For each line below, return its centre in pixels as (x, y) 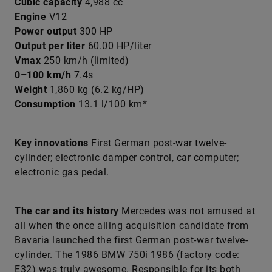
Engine (30, 17)
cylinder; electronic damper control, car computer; (127, 158)
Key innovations (53, 143)
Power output (47, 31)
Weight (31, 90)
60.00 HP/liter (118, 46)
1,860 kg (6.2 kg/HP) (96, 90)
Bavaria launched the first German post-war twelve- (131, 240)
